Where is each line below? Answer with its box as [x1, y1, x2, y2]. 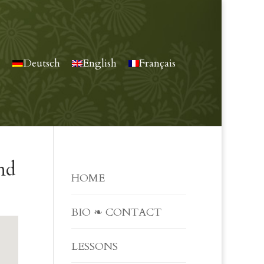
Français [139, 56, 176, 71]
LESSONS [71, 239, 118, 254]
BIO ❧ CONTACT [71, 205, 161, 220]
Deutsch [23, 56, 60, 71]
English [82, 56, 117, 71]
